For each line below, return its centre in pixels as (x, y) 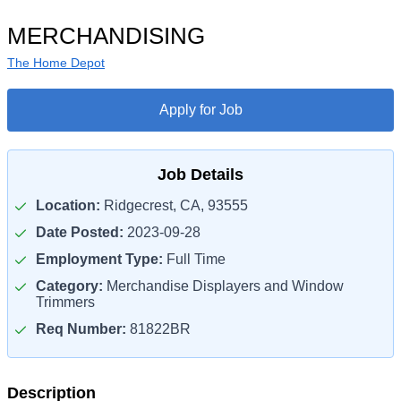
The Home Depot (56, 63)
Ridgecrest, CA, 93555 (174, 205)
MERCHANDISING (106, 36)
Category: (69, 286)
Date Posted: (80, 232)
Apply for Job (200, 110)
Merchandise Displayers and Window (223, 286)
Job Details (200, 175)
